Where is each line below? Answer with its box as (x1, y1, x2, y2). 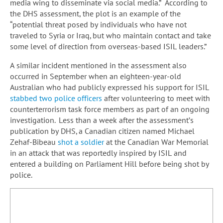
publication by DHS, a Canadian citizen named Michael (10, 125, 195, 136)
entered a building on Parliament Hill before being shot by (10, 158, 209, 169)
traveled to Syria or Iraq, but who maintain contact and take (10, 30, 211, 40)
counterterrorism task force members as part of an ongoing (10, 104, 210, 114)
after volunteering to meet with (102, 93, 210, 103)
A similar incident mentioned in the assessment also (10, 60, 187, 70)
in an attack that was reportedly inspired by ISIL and (10, 147, 187, 158)
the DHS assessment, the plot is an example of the (10, 8, 181, 18)
